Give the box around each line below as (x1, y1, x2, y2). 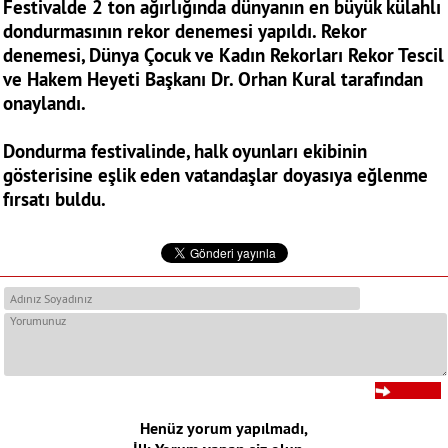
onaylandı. (3, 91, 86, 116)
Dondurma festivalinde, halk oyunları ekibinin (3, 139, 367, 164)
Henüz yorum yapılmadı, (140, 418, 308, 440)
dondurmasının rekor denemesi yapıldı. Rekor (3, 19, 367, 44)
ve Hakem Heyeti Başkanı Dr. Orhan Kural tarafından (3, 67, 423, 92)
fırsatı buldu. (3, 187, 106, 212)
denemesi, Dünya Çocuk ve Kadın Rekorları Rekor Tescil (3, 43, 444, 68)
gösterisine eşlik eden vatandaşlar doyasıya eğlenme (3, 163, 428, 188)
